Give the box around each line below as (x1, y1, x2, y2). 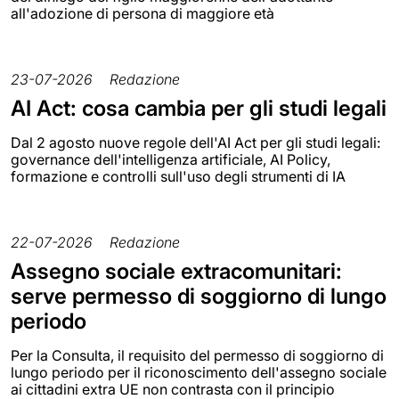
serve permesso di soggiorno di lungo (11, 282, 387, 309)
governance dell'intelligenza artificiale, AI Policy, (11, 150, 330, 168)
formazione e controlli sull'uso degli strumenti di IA (11, 167, 346, 185)
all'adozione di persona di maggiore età (11, 4, 274, 22)
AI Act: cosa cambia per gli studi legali (11, 94, 387, 121)
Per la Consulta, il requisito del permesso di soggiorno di (11, 346, 384, 364)
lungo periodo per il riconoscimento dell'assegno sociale (11, 362, 387, 381)
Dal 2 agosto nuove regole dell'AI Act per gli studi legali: (11, 133, 380, 151)
